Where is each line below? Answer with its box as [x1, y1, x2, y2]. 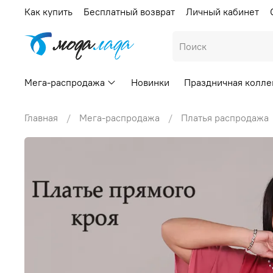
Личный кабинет [186, 5, 259, 18]
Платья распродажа [181, 111, 269, 124]
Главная [24, 111, 58, 124]
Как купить [24, 5, 73, 18]
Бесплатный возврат [83, 5, 175, 18]
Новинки [131, 76, 170, 89]
